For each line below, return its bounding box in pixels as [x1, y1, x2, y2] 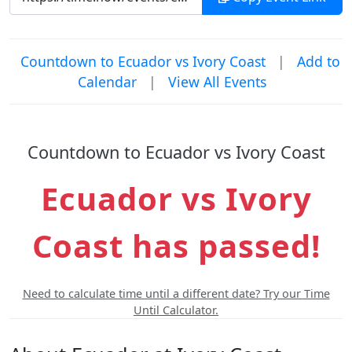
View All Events [168, 72, 266, 91]
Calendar [78, 72, 137, 91]
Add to [296, 52, 340, 71]
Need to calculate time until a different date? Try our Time [22, 286, 330, 301]
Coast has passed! [31, 224, 321, 267]
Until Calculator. [134, 302, 218, 317]
